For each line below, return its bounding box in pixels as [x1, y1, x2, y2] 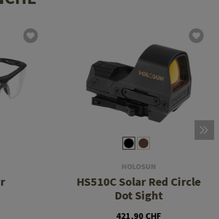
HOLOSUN [121, 161, 156, 172]
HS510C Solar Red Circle [76, 174, 201, 190]
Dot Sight [114, 188, 163, 203]
